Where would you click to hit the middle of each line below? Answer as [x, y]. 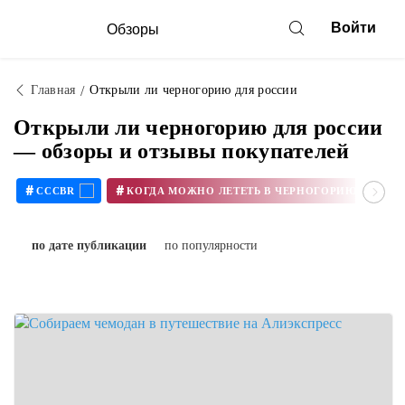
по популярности [211, 245]
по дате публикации [89, 245]
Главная [53, 90]
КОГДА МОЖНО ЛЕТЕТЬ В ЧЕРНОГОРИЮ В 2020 [372, 190]
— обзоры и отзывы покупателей [182, 151]
